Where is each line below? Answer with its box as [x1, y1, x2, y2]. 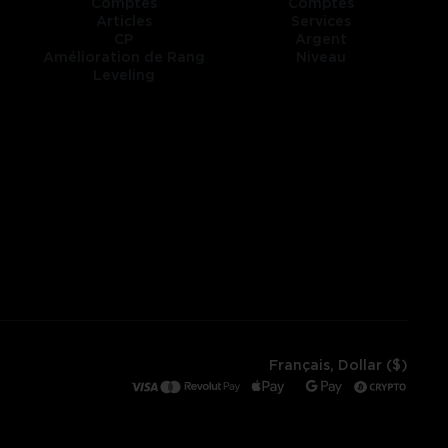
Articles [95, 16, 152, 28]
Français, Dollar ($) [268, 360, 408, 372]
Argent [295, 34, 348, 46]
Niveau [296, 52, 347, 64]
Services [291, 16, 352, 28]
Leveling [92, 70, 155, 82]
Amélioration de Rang [42, 52, 205, 64]
